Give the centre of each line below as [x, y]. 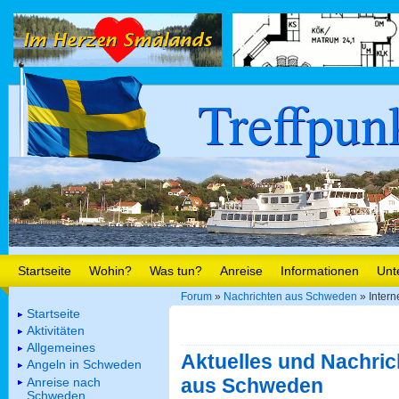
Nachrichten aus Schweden [290, 297]
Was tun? [176, 271]
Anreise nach [64, 382]
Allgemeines [61, 348]
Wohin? [110, 271]
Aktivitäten [56, 330]
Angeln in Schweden [84, 365]
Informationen [320, 271]
